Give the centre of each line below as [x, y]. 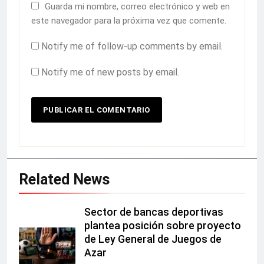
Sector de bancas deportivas [154, 212]
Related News [64, 180]
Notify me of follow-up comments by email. [132, 47]
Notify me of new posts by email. [110, 72]
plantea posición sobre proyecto [163, 226]
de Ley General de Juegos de [153, 240]
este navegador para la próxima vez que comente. [129, 21]
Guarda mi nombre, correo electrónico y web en [137, 7]
